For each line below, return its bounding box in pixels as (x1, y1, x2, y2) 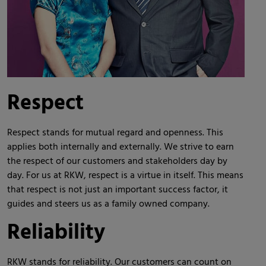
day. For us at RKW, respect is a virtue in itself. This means (7, 167, 243, 183)
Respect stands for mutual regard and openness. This (7, 125, 223, 141)
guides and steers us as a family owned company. (7, 196, 210, 212)
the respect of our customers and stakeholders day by (7, 153, 227, 169)
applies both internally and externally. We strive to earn (7, 139, 234, 155)
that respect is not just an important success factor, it (7, 182, 228, 198)
